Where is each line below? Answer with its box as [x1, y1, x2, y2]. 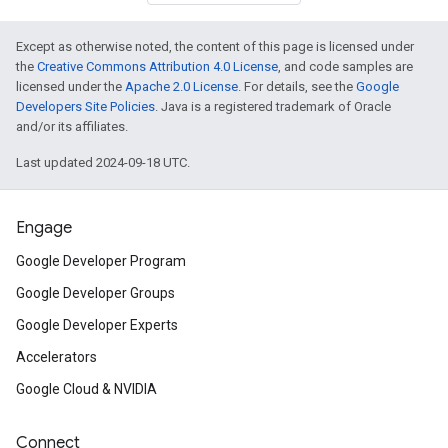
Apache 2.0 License [125, 79, 238, 94]
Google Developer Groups [16, 285, 175, 301]
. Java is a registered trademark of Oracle [155, 99, 391, 114]
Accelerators [16, 349, 97, 365]
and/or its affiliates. [16, 119, 128, 134]
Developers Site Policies [16, 99, 155, 114]
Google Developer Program [16, 253, 186, 269]
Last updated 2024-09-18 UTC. [16, 155, 190, 170]
